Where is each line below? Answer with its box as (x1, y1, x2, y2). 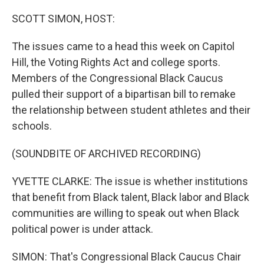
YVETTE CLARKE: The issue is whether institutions (12, 175, 248, 187)
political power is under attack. (12, 223, 153, 235)
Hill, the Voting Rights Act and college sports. (12, 56, 220, 68)
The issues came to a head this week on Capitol (12, 40, 235, 52)
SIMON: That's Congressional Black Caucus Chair (12, 250, 241, 263)
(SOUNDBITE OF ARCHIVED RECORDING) (12, 147, 201, 160)
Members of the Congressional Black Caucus (12, 72, 223, 84)
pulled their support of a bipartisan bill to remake (12, 88, 236, 100)
